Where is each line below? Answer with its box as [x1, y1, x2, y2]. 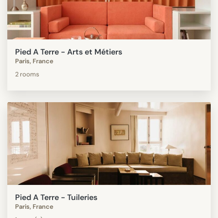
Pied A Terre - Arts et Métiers [15, 46, 122, 57]
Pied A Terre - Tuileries [15, 192, 97, 202]
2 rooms [15, 70, 39, 78]
